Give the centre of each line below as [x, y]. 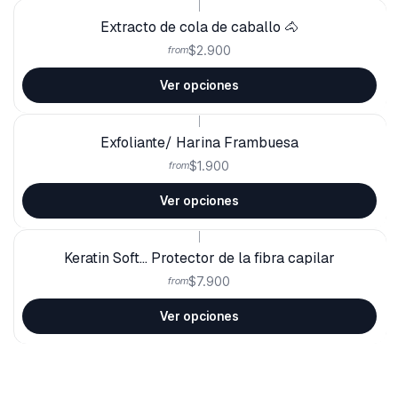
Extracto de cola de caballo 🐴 [199, 28]
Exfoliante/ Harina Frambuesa [199, 143]
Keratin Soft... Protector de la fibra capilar [199, 259]
